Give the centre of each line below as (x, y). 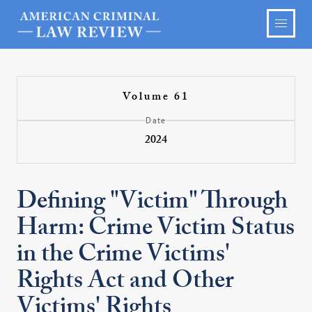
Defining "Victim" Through (153, 204)
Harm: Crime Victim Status (156, 231)
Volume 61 (156, 98)
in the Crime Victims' (124, 257)
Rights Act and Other (126, 283)
